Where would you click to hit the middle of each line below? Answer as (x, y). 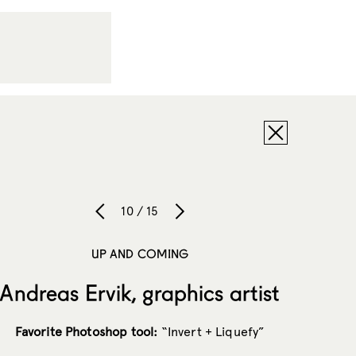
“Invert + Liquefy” (211, 331)
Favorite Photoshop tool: (86, 331)
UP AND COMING (140, 253)
